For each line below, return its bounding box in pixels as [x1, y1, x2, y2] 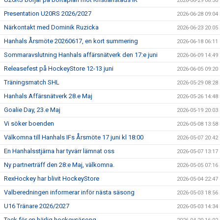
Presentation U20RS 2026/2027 [4, 9, 91, 17]
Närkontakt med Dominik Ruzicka [4, 23, 99, 31]
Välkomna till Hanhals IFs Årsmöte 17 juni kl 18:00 [4, 133, 143, 141]
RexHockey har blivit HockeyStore [4, 174, 99, 182]
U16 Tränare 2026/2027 [4, 202, 69, 210]
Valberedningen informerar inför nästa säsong [4, 188, 135, 196]
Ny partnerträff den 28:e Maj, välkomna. [4, 161, 114, 168]
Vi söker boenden [4, 119, 54, 127]
